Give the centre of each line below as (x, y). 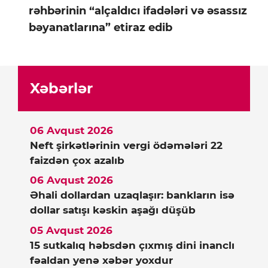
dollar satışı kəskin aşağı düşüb (113, 210)
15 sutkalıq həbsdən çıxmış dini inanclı (132, 245)
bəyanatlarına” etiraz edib (100, 27)
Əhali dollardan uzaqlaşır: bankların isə (132, 195)
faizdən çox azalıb (77, 160)
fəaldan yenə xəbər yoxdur (101, 260)
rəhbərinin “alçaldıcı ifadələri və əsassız (138, 10)
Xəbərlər (61, 88)
